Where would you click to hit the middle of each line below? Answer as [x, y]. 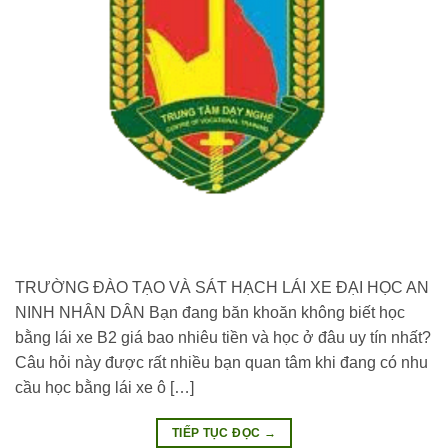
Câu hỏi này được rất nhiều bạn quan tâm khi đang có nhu [221, 363]
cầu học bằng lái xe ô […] [104, 388]
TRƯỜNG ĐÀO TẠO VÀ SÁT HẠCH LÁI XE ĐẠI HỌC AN [222, 288]
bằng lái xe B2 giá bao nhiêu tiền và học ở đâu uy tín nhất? [223, 338]
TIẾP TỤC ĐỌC [217, 433]
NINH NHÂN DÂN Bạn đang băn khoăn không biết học [210, 313]
